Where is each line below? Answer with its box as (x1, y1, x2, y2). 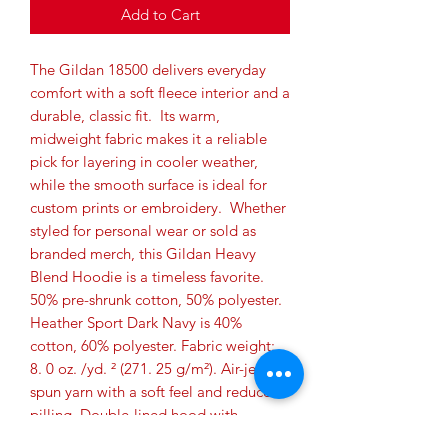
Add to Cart (120, 5, 200, 25)
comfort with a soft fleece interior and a (30, 83, 290, 103)
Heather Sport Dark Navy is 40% (30, 313, 242, 333)
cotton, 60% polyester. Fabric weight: (30, 336, 275, 356)
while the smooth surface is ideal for (30, 175, 267, 195)
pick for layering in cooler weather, (30, 152, 258, 172)
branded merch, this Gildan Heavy (30, 244, 256, 264)
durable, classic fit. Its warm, (30, 106, 220, 126)
